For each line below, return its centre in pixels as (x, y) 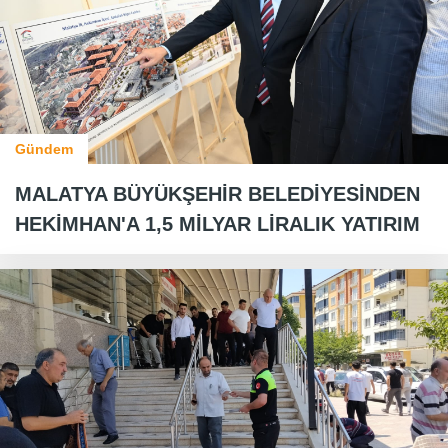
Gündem (44, 148)
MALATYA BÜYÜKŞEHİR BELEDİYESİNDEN (217, 193)
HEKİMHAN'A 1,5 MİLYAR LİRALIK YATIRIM (217, 223)
